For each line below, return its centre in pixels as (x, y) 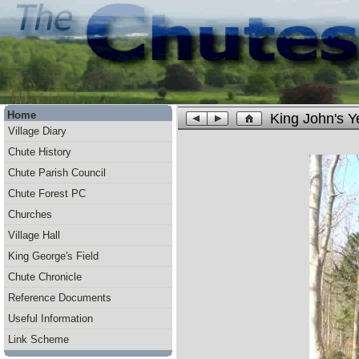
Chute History (40, 152)
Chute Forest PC (47, 194)
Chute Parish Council (57, 173)
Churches (30, 214)
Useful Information (50, 319)
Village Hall (34, 235)
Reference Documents (60, 298)
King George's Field (53, 256)
